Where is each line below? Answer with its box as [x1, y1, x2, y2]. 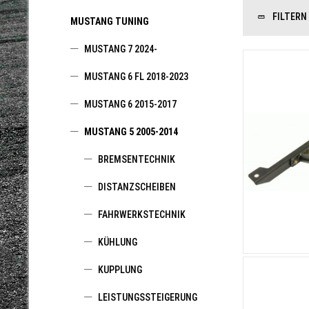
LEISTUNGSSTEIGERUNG [98, 292, 197, 303]
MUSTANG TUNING [70, 16, 149, 27]
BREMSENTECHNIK [98, 154, 175, 165]
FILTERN [270, 11, 307, 22]
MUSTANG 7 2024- [84, 43, 157, 54]
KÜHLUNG [98, 237, 137, 248]
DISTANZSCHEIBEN [98, 181, 176, 192]
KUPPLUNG [98, 264, 142, 275]
